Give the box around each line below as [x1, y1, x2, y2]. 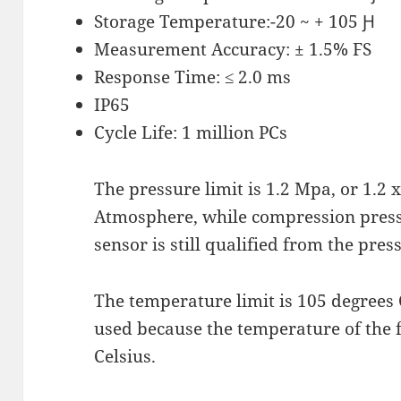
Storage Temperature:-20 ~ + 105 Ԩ [94, 9, 376, 33]
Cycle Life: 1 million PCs [94, 120, 288, 144]
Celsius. [94, 344, 157, 368]
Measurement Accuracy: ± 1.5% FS [94, 37, 372, 61]
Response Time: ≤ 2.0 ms [94, 64, 292, 89]
